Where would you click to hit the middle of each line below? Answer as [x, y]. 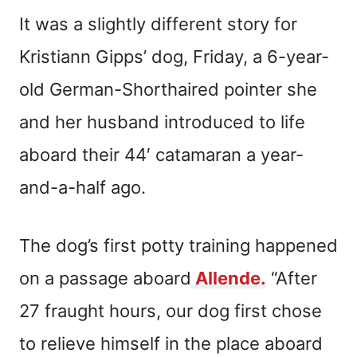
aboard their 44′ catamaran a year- [161, 155]
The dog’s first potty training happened [178, 246]
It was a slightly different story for [158, 24]
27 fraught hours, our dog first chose [171, 311]
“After [292, 279]
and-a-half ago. [85, 188]
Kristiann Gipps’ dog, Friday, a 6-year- [174, 57]
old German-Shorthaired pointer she [168, 90]
